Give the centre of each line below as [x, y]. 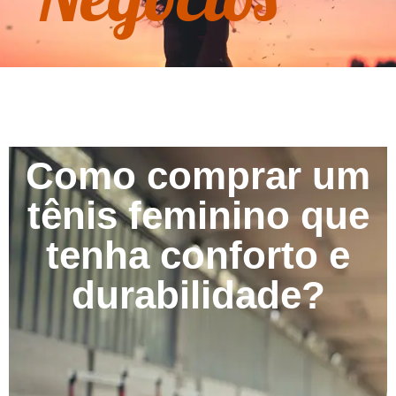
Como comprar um [198, 176]
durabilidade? [198, 295]
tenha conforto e [198, 255]
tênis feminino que [198, 216]
